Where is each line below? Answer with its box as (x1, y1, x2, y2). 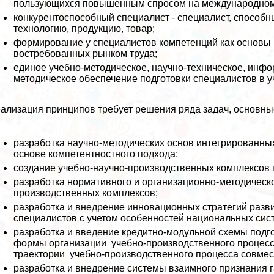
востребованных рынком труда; (13, 48, 158, 59)
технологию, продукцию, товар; (13, 23, 155, 34)
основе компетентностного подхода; (13, 149, 179, 160)
